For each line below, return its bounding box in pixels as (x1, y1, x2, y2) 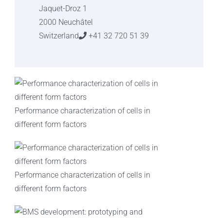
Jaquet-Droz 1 (38, 4, 87, 14)
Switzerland (38, 31, 79, 41)
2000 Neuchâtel (38, 18, 93, 27)
